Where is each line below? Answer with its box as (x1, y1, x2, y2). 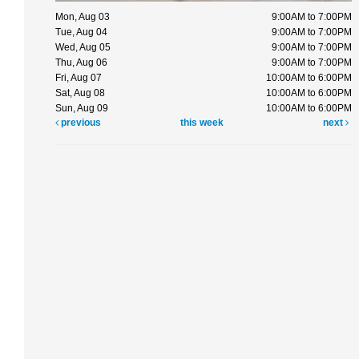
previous (58, 116, 101, 128)
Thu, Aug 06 (55, 56, 107, 68)
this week (180, 116, 224, 128)
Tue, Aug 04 (55, 26, 107, 38)
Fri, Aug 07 (55, 71, 102, 83)
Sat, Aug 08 (55, 87, 105, 99)
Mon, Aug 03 (55, 10, 110, 22)
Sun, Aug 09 (55, 102, 108, 114)
